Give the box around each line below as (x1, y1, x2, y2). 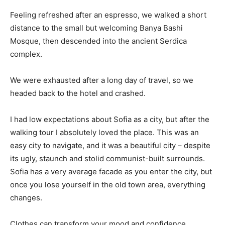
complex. (10, 49, 42, 59)
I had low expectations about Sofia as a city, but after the (10, 114, 209, 124)
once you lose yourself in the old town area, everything (10, 179, 205, 189)
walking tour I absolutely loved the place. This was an (10, 127, 199, 137)
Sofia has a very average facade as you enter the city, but (10, 166, 212, 176)
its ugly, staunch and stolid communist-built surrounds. (10, 153, 205, 163)
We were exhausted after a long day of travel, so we (10, 75, 193, 85)
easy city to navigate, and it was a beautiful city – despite (10, 140, 210, 150)
